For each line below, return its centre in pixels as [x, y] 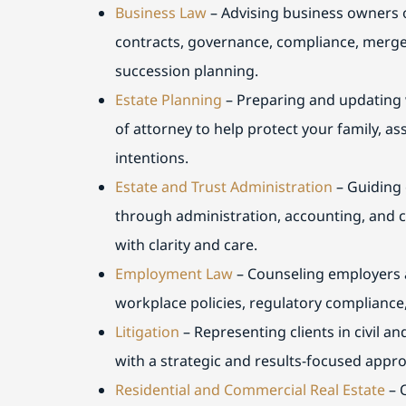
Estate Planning [168, 99]
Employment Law [174, 273]
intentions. [151, 157]
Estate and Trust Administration [223, 186]
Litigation [147, 331]
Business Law [160, 12]
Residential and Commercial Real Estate [250, 389]
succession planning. [186, 70]
